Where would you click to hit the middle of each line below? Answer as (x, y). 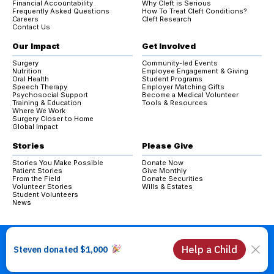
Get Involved (168, 46)
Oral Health (31, 79)
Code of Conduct (148, 265)
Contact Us (31, 27)
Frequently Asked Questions (61, 11)
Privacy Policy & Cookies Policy (65, 265)
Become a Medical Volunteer (190, 95)
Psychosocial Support (50, 95)
